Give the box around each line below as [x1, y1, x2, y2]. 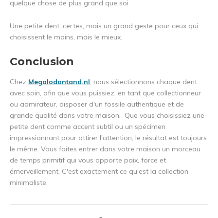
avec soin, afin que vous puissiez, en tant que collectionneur [10, 89, 201, 98]
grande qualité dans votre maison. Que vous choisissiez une [10, 111, 204, 120]
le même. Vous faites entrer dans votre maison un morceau [10, 145, 200, 154]
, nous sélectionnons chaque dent [90, 77, 197, 87]
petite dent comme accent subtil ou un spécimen [10, 122, 165, 131]
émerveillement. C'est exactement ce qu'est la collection [10, 167, 188, 176]
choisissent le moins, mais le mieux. [10, 33, 122, 42]
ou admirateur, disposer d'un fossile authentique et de [10, 100, 184, 109]
